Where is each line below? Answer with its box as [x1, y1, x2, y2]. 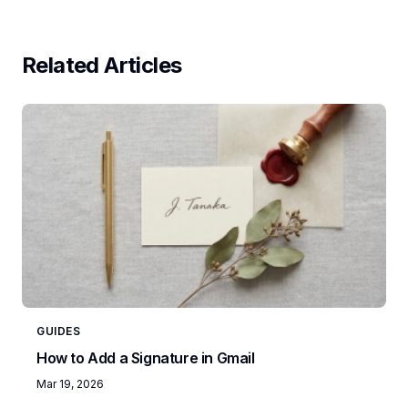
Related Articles [22, 52, 182, 79]
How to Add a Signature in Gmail [36, 349, 255, 368]
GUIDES [36, 324, 81, 339]
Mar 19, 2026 [36, 377, 104, 392]
